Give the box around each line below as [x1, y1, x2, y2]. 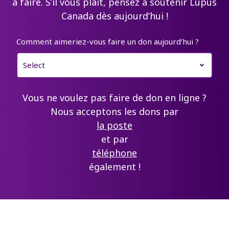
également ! [88, 161, 141, 173]
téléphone [92, 147, 137, 159]
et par [101, 133, 128, 145]
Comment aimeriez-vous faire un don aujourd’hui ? [16, 36, 199, 47]
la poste [97, 119, 132, 131]
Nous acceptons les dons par [51, 105, 178, 118]
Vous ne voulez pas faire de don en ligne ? [22, 91, 207, 104]
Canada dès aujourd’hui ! [61, 10, 168, 22]
